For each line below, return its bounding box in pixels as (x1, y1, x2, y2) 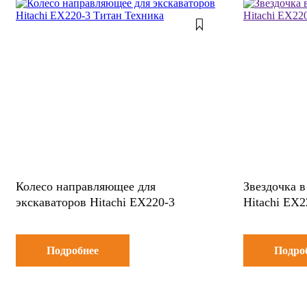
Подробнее (47, 244, 99, 256)
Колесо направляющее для (16, 179, 156, 193)
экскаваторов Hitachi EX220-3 (16, 195, 175, 209)
